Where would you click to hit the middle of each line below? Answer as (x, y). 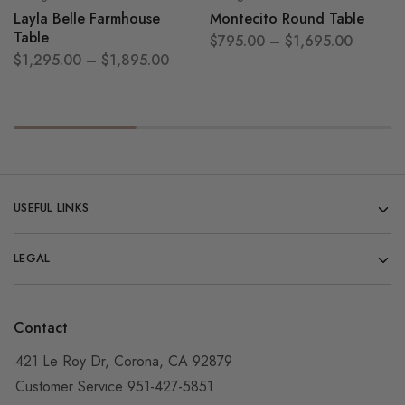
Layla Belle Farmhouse (87, 18)
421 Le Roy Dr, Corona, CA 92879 (124, 362)
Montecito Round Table (287, 18)
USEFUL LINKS (52, 207)
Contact (41, 327)
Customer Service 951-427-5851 (114, 387)
